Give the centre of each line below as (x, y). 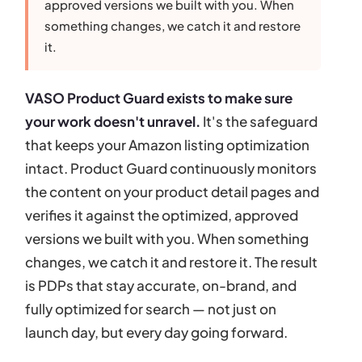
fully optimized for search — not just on (151, 308)
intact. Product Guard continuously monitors (171, 168)
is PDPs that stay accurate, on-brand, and (161, 285)
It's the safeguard (259, 121)
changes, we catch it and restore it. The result (172, 261)
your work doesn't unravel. (113, 121)
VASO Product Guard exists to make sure (159, 97)
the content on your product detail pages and (173, 191)
